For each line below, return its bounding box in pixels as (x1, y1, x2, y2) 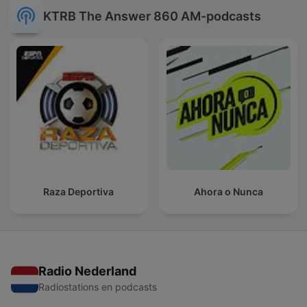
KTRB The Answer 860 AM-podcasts (43, 8, 261, 23)
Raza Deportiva (43, 186, 114, 198)
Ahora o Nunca (194, 186, 263, 198)
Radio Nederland (38, 264, 136, 279)
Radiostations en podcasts (38, 281, 157, 293)
